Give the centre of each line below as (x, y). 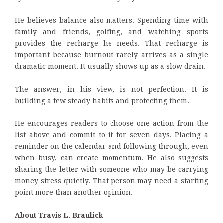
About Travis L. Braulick (59, 215)
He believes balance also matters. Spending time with (111, 20)
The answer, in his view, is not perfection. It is (111, 89)
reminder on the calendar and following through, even (111, 146)
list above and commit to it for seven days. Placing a (111, 135)
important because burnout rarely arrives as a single (111, 55)
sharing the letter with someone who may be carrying (111, 169)
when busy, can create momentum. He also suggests (111, 158)
